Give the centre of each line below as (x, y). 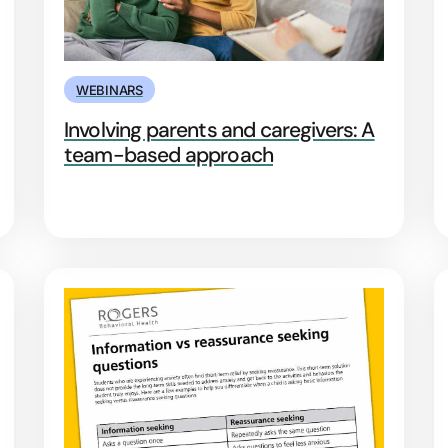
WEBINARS (109, 89)
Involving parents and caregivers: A (219, 129)
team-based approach (169, 154)
